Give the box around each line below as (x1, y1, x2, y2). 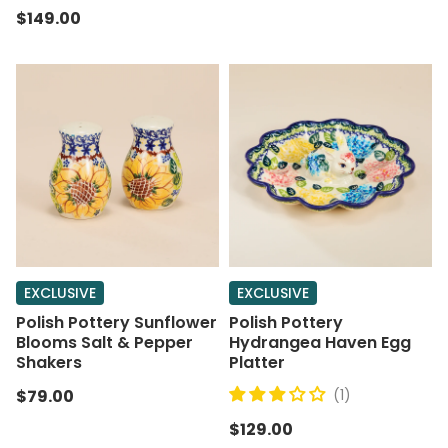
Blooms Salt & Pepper (16, 331, 193, 354)
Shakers (16, 351, 82, 374)
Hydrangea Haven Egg (229, 331, 411, 354)
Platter (229, 351, 285, 374)
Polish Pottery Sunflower (16, 311, 217, 334)
